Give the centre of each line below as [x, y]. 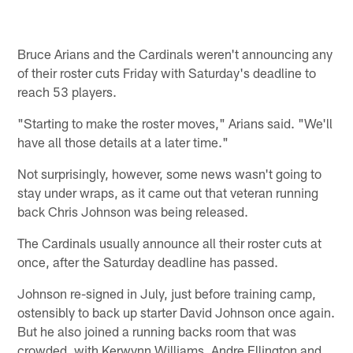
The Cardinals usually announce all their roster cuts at [170, 242]
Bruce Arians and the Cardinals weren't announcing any [175, 53]
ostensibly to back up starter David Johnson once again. [176, 312]
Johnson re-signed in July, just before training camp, [167, 293]
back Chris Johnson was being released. [133, 211]
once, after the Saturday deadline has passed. [148, 261]
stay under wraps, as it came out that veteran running [168, 192]
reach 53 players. [67, 91]
